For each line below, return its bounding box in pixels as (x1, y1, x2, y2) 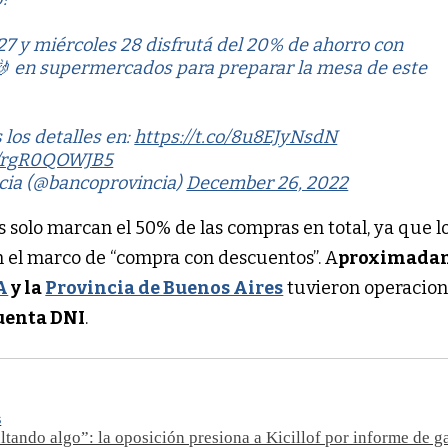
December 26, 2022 (186, 172, 349, 195)
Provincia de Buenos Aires (45, 277, 284, 300)
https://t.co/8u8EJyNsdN (134, 126, 338, 149)
